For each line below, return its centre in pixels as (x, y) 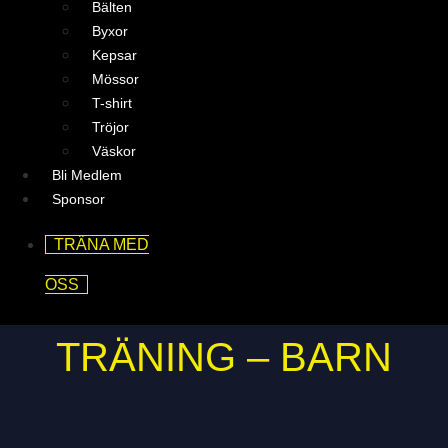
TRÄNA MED (101, 244)
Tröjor (110, 127)
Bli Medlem (87, 175)
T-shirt (112, 103)
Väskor (114, 151)
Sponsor (78, 199)
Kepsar (114, 55)
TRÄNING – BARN (224, 357)
